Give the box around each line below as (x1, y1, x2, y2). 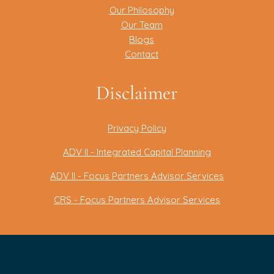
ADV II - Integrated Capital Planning (63, 146, 211, 158)
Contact (125, 48, 158, 61)
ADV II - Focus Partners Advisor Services (50, 169, 224, 182)
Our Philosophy (109, 4, 174, 17)
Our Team (120, 19, 163, 31)
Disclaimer (96, 80, 178, 105)
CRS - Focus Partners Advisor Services (54, 193, 220, 206)
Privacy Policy (108, 122, 166, 134)
